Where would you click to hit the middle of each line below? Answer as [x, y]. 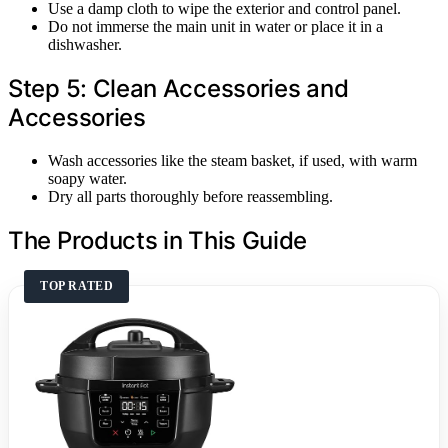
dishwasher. [85, 44]
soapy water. [87, 178]
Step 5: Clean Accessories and [178, 88]
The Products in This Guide [158, 240]
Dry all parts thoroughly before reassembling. [190, 196]
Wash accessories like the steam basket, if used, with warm [232, 160]
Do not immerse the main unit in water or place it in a [215, 26]
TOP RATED [77, 285]
